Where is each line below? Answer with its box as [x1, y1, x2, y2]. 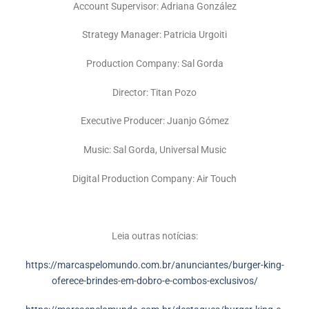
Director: [112, 86, 148, 99]
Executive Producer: [80, 115, 165, 128]
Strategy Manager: [82, 29, 163, 41]
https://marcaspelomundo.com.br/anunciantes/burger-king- [25, 259, 284, 272]
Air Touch [195, 172, 237, 185]
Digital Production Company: [72, 172, 195, 185]
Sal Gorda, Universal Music [110, 144, 226, 157]
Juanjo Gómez [164, 115, 229, 128]
